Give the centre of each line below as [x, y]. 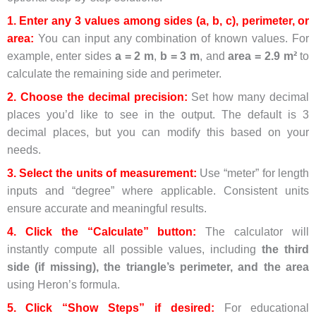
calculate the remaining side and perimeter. [114, 73]
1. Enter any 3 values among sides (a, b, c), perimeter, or [158, 20]
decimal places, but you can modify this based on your [158, 132]
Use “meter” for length [253, 174]
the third [286, 250]
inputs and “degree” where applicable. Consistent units [158, 191]
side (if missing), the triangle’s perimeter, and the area [158, 267]
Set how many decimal [248, 97]
